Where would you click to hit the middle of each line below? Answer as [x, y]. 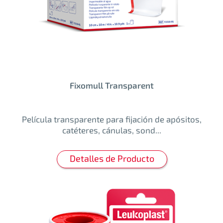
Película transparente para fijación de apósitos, [112, 119]
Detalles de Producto [112, 159]
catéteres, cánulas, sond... [112, 130]
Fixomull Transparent [112, 85]
